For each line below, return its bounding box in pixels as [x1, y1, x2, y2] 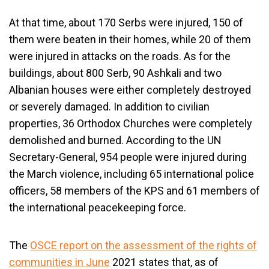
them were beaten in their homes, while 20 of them [9, 33, 251, 46]
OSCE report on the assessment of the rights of [30, 239, 257, 252]
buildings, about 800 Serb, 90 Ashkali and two [9, 67, 222, 79]
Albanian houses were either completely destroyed [9, 83, 251, 96]
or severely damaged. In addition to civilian [9, 100, 210, 113]
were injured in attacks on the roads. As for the [9, 50, 231, 62]
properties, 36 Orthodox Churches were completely [9, 117, 252, 130]
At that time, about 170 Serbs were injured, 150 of [9, 16, 243, 29]
